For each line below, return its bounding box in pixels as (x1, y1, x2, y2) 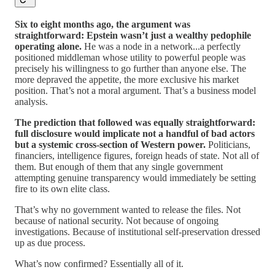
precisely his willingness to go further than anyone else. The (15, 63, 246, 74)
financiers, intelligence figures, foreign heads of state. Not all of (15, 150, 259, 161)
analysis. (15, 96, 48, 107)
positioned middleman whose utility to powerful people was (15, 52, 246, 63)
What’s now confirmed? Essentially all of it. (15, 258, 184, 269)
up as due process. (15, 238, 85, 249)
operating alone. (15, 41, 82, 52)
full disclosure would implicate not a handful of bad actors (15, 128, 255, 139)
